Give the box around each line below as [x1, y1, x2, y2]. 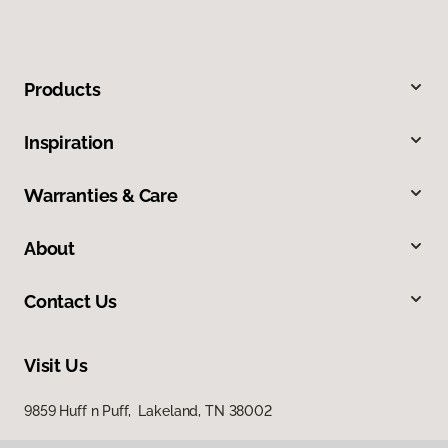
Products [24, 79, 101, 101]
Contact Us [24, 291, 118, 313]
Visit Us [24, 355, 88, 377]
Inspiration [24, 132, 115, 154]
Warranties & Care [24, 185, 178, 207]
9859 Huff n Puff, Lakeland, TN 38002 [24, 403, 272, 420]
